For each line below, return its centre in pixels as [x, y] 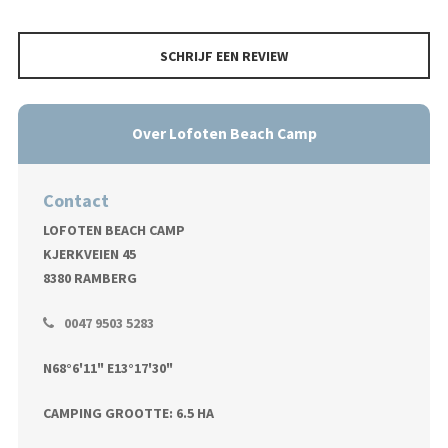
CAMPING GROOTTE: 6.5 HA [128, 412]
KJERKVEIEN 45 [89, 253]
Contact [75, 201]
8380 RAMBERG [89, 277]
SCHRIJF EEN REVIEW [224, 55]
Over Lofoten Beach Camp [224, 134]
